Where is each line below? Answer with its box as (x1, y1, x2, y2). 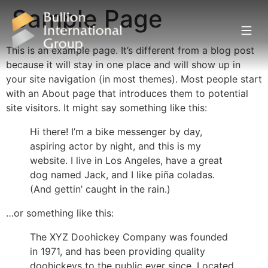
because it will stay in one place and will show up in (6, 59, 240, 71)
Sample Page (12, 4, 163, 33)
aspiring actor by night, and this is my (30, 140, 201, 152)
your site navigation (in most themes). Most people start (6, 73, 262, 85)
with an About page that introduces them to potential (6, 87, 248, 99)
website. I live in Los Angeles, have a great (30, 154, 223, 166)
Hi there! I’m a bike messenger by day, (30, 126, 202, 138)
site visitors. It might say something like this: (6, 102, 207, 114)
